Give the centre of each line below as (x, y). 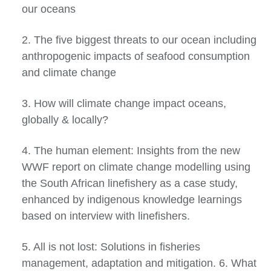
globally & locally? (65, 120)
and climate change (69, 73)
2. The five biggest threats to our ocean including (139, 40)
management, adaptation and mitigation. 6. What (139, 263)
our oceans (49, 9)
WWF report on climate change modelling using (136, 167)
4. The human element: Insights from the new (131, 151)
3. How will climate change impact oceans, (124, 103)
